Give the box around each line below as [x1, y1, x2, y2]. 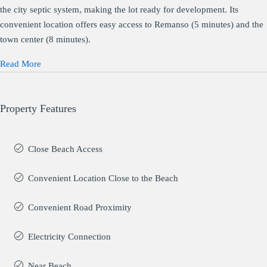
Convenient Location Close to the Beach [28, 173, 178, 183]
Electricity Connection [28, 231, 111, 241]
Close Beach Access [28, 144, 103, 154]
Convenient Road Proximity [28, 202, 132, 212]
